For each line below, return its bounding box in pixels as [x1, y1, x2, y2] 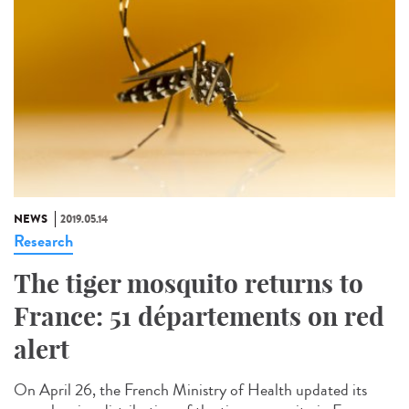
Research [14, 229, 73, 254]
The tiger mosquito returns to [14, 267, 363, 300]
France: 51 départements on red [14, 300, 384, 333]
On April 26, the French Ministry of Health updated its [14, 378, 367, 403]
